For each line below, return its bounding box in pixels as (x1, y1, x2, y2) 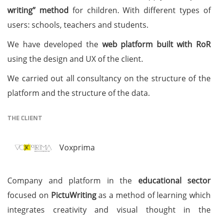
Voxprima (59, 142, 95, 153)
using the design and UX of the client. (7, 54, 143, 64)
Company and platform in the (7, 175, 138, 186)
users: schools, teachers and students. (7, 19, 148, 30)
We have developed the (7, 39, 102, 50)
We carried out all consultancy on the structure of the (7, 73, 211, 84)
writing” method (7, 5, 69, 16)
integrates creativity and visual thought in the (7, 204, 211, 215)
